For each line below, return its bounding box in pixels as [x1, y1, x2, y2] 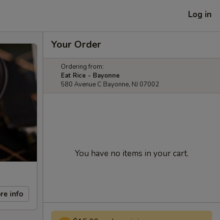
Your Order [51, 38, 101, 51]
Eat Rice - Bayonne [61, 71, 120, 80]
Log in [188, 8, 212, 20]
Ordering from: [61, 62, 104, 71]
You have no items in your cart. [75, 148, 189, 159]
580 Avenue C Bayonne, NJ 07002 [61, 80, 159, 89]
